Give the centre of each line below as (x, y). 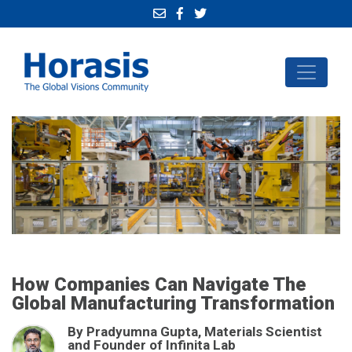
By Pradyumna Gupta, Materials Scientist (195, 332)
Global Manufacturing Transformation (173, 303)
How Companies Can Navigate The (159, 284)
